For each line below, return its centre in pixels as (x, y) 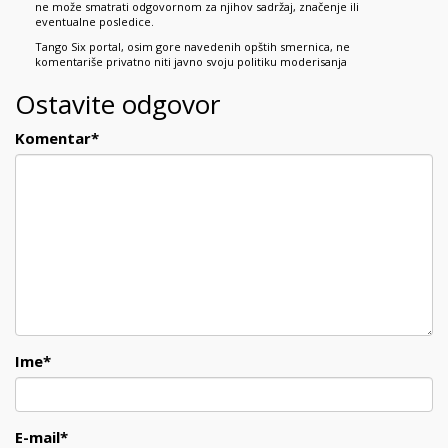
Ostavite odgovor (117, 103)
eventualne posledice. (94, 21)
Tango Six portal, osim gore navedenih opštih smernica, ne (192, 46)
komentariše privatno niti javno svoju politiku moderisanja (191, 61)
